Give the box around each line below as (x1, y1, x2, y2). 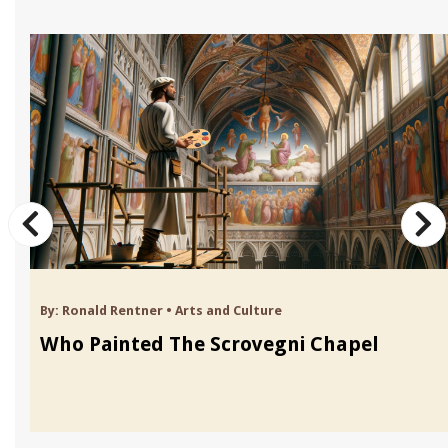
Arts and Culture (175, 302, 282, 318)
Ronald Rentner (62, 302, 163, 318)
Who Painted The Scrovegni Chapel (40, 331, 379, 356)
